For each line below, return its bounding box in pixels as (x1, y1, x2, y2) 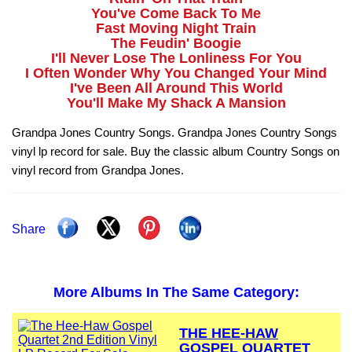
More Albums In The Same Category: (53, 284, 299, 301)
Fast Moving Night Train (96, 20, 256, 37)
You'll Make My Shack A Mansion (66, 95, 286, 112)
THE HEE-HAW (179, 325, 278, 342)
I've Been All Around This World (69, 80, 283, 97)
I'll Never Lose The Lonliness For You (50, 50, 302, 67)
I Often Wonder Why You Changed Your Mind (25, 65, 327, 82)
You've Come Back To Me (91, 5, 261, 22)
